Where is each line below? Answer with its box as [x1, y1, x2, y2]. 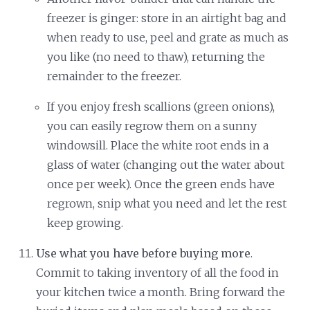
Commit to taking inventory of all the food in [36, 265, 280, 280]
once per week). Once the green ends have [47, 176, 275, 191]
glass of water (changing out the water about [47, 157, 285, 172]
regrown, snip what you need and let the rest [47, 196, 287, 210]
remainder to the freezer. [47, 69, 182, 83]
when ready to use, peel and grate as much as [47, 30, 289, 44]
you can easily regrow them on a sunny [47, 118, 257, 133]
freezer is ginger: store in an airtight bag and [47, 10, 287, 25]
